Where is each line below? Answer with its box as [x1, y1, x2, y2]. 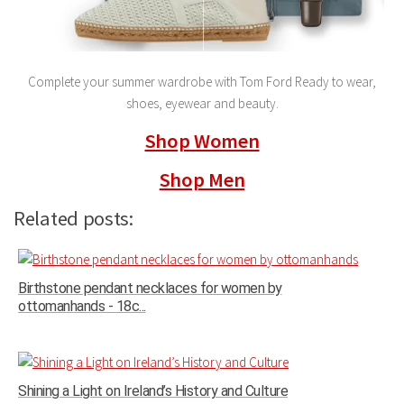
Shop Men [159, 167, 245, 193]
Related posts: [14, 206, 133, 232]
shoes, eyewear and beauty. [125, 95, 279, 113]
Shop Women [144, 128, 260, 154]
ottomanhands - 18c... [18, 298, 146, 316]
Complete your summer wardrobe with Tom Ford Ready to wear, [28, 73, 376, 91]
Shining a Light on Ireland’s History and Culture [18, 382, 288, 400]
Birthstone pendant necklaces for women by [18, 280, 282, 298]
